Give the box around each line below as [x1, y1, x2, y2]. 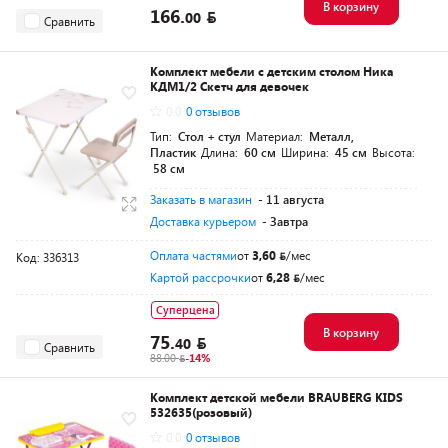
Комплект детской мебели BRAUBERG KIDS [150, 389, 403, 405]
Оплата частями [150, 247, 237, 263]
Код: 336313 [16, 249, 79, 265]
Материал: [246, 128, 306, 144]
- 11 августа [258, 191, 324, 207]
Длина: [201, 144, 241, 160]
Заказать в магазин [150, 191, 252, 207]
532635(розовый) [150, 404, 252, 420]
